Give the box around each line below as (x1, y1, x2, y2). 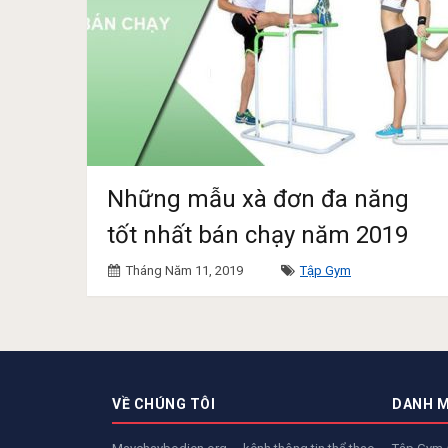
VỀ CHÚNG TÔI (112, 395, 215, 412)
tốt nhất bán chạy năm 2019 (107, 220, 408, 249)
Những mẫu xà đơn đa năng (107, 184, 409, 213)
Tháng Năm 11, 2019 (126, 262, 243, 278)
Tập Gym (300, 262, 351, 278)
